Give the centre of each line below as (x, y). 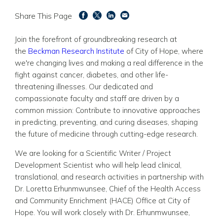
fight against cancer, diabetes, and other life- (92, 74)
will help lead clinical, (147, 165)
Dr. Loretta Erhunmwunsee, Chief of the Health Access (108, 188)
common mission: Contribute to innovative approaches (108, 110)
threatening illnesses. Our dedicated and (84, 86)
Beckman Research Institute (76, 51)
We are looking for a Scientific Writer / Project (93, 153)
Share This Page (43, 16)
